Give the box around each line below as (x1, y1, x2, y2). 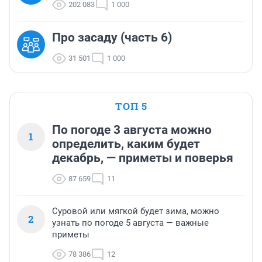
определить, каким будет (52, 137, 200, 151)
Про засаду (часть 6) (52, 30, 172, 45)
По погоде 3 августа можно (52, 123, 212, 137)
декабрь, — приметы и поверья (52, 151, 233, 166)
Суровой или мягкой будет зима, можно (52, 206, 219, 217)
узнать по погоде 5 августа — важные (52, 218, 209, 229)
